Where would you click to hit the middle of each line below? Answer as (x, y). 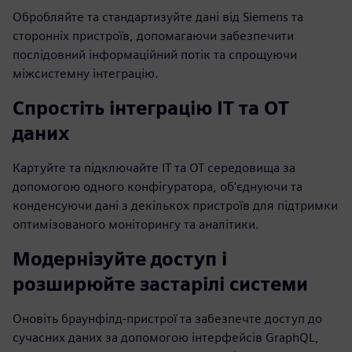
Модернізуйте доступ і (120, 259)
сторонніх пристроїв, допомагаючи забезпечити (153, 36)
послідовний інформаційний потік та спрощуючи (155, 55)
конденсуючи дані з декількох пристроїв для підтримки (175, 205)
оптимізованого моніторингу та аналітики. (136, 224)
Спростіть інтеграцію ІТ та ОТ (151, 108)
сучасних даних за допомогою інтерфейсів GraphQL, (166, 337)
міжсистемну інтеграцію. (86, 73)
